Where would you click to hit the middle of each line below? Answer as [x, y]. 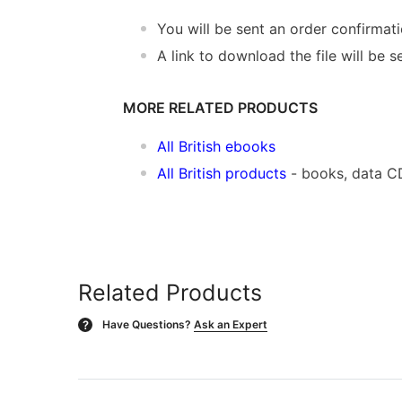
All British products [222, 173]
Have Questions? [147, 324]
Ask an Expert [231, 324]
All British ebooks [216, 146]
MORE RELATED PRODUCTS [220, 107]
